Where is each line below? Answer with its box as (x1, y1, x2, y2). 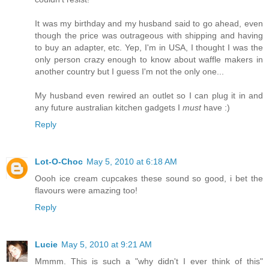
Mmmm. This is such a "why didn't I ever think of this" (35, 256, 263, 266)
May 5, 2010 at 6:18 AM (86, 156, 177, 166)
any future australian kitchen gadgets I (35, 102, 183, 112)
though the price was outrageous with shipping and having (35, 30, 263, 40)
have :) (201, 102, 230, 112)
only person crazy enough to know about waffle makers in (35, 54, 263, 64)
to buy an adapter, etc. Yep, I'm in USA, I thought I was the (35, 42, 263, 52)
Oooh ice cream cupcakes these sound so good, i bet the (35, 173, 263, 183)
